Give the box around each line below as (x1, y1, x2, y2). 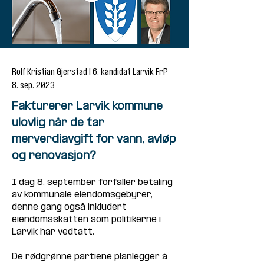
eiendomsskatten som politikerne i (12, 214, 163, 225)
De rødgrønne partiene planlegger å (12, 252, 170, 262)
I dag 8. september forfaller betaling (12, 177, 175, 187)
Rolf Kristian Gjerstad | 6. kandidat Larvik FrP (12, 68, 168, 77)
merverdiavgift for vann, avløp (12, 134, 176, 146)
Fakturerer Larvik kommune (12, 101, 163, 113)
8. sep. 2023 (12, 81, 55, 91)
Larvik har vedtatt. (12, 227, 94, 237)
